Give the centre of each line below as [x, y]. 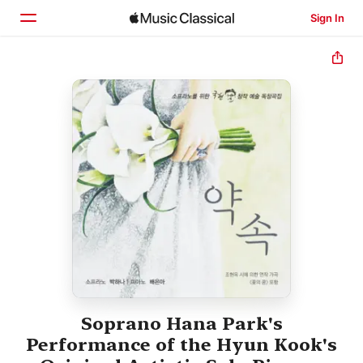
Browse [75, 114]
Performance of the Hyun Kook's [181, 345]
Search [73, 148]
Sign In [327, 18]
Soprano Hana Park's [181, 324]
